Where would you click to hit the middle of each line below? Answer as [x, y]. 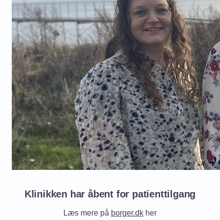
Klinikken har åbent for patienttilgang [110, 194]
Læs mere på [87, 213]
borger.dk [127, 213]
